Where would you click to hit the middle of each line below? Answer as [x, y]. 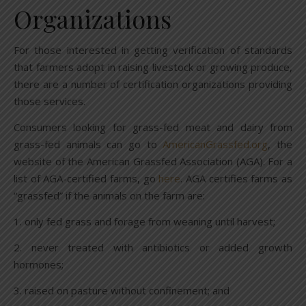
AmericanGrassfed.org [215, 144]
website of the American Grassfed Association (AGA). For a [153, 162]
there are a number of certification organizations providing [153, 84]
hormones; [39, 265]
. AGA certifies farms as [237, 179]
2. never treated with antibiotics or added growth [153, 248]
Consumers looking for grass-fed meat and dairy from [153, 127]
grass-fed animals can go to [88, 144]
